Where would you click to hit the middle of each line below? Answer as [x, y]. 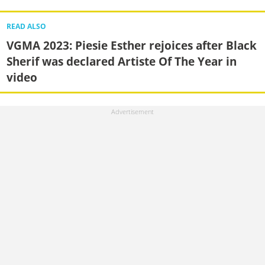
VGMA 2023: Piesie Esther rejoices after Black [131, 46]
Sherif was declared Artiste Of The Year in [121, 62]
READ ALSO [26, 27]
